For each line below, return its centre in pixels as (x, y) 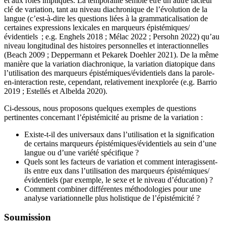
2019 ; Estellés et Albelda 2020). (56, 91)
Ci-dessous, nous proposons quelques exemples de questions (100, 108)
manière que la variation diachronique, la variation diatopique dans (109, 64)
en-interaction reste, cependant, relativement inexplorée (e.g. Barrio (110, 82)
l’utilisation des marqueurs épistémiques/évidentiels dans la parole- (109, 73)
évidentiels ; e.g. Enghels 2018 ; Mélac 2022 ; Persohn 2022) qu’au (112, 36)
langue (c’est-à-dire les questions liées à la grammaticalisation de (106, 18)
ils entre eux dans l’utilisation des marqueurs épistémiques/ (117, 171)
